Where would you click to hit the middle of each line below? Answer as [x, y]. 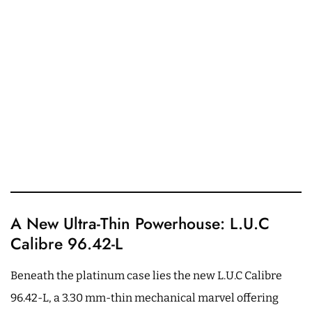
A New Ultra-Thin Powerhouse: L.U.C [140, 223]
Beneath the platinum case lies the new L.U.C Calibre [146, 275]
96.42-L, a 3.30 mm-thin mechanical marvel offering [145, 297]
